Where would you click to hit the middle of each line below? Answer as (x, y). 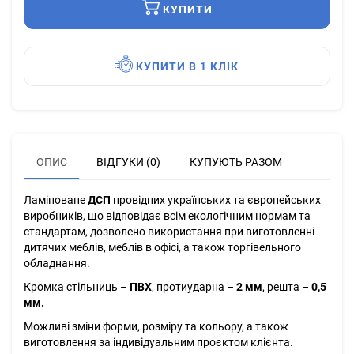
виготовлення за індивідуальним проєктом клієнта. (158, 343)
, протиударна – (194, 287)
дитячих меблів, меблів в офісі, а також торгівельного (162, 248)
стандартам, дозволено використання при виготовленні (169, 232)
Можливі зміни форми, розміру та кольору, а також (156, 327)
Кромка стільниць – (77, 287)
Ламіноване (56, 200)
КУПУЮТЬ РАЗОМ (236, 162)
